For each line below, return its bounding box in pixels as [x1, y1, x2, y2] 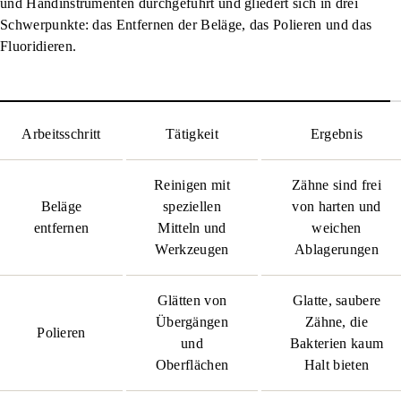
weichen [311, 220, 362, 235]
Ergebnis [310, 126, 363, 141]
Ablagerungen [294, 242, 379, 257]
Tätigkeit [166, 126, 218, 141]
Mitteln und [158, 220, 226, 235]
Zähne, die [304, 314, 369, 329]
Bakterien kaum [289, 336, 384, 351]
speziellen [162, 199, 222, 214]
